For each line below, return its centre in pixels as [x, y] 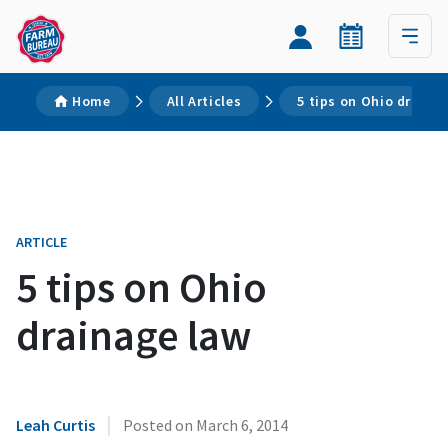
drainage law [133, 335]
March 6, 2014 [242, 425]
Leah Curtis [55, 425]
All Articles [204, 101]
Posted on [159, 425]
